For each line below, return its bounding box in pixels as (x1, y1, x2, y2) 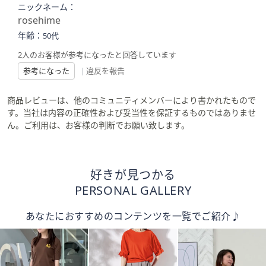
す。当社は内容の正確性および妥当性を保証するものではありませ (7, 107, 256, 118)
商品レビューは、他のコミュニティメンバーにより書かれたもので (7, 94, 256, 106)
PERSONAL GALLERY (74, 182, 192, 198)
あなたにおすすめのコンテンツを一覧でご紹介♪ (25, 210, 241, 223)
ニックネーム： (18, 1, 76, 12)
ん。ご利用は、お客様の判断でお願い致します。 (7, 119, 189, 131)
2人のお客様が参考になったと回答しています (18, 49, 176, 60)
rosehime (18, 14, 61, 27)
